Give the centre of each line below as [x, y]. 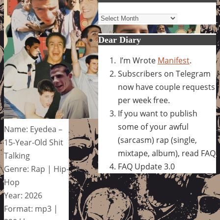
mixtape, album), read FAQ [167, 153]
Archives [113, 17]
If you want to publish [158, 113]
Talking [17, 155]
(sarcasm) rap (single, [157, 140]
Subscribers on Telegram [164, 74]
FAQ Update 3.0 [146, 166]
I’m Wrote [138, 60]
